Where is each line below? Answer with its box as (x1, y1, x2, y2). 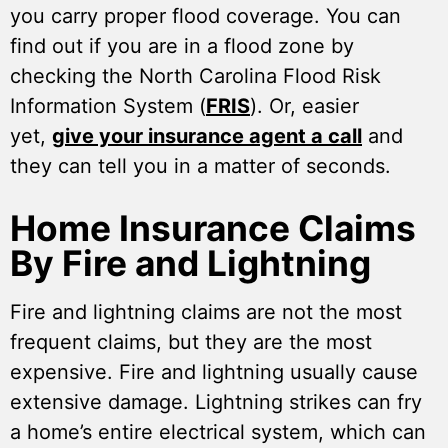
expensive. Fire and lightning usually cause (10, 360, 418, 385)
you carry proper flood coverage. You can (10, 4, 401, 29)
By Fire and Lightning (10, 242, 371, 286)
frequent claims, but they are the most (10, 330, 372, 355)
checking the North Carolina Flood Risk (10, 64, 381, 89)
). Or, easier (250, 94, 359, 119)
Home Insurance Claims (10, 207, 416, 251)
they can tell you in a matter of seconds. (10, 154, 403, 179)
